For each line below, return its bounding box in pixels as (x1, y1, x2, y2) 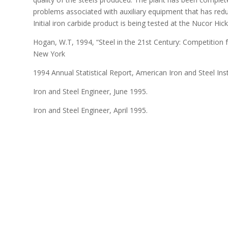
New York (33, 48, 65, 59)
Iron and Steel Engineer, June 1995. (33, 86, 148, 96)
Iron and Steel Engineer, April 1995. (33, 105, 148, 115)
